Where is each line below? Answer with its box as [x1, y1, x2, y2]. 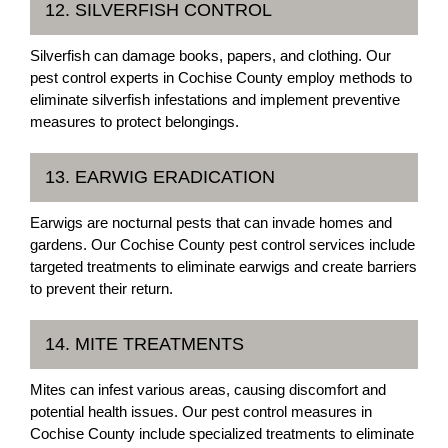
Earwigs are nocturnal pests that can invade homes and [30, 213, 392, 231]
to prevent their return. [30, 279, 173, 297]
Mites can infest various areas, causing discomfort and [30, 380, 386, 398]
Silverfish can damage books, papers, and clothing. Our [30, 46, 391, 64]
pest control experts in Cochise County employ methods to [30, 68, 412, 86]
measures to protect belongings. [30, 112, 239, 130]
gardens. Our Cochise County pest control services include [30, 235, 415, 253]
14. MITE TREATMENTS [45, 333, 244, 354]
